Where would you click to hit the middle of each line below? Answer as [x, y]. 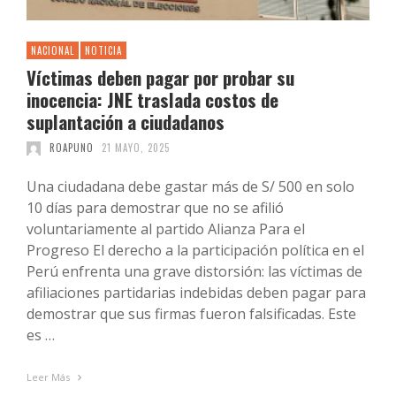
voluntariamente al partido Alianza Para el [166, 229]
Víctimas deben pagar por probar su [160, 78]
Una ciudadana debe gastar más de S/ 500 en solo [190, 187]
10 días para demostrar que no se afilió [155, 208]
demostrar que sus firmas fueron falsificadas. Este [191, 314]
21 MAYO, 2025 [136, 148]
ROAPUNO [71, 148]
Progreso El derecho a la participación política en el [195, 251]
